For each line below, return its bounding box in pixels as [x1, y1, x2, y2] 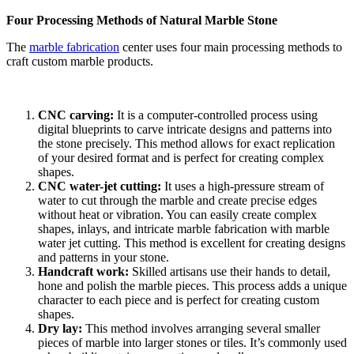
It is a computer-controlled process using [114, 108, 318, 122]
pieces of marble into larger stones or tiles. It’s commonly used [38, 336, 347, 350]
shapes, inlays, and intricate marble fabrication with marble [38, 222, 330, 236]
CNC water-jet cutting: [38, 179, 164, 194]
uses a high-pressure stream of [175, 179, 324, 194]
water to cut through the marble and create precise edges [38, 194, 317, 208]
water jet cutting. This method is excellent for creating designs [38, 236, 345, 250]
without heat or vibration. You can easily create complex [38, 208, 317, 222]
